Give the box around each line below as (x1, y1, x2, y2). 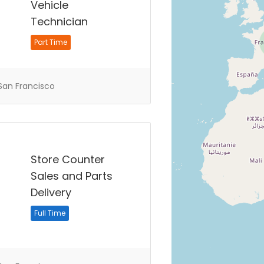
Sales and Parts (30, 169, 113, 183)
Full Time (34, 208, 65, 218)
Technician (30, 14, 88, 29)
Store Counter (30, 152, 105, 167)
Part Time (34, 37, 67, 47)
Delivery (30, 185, 71, 200)
